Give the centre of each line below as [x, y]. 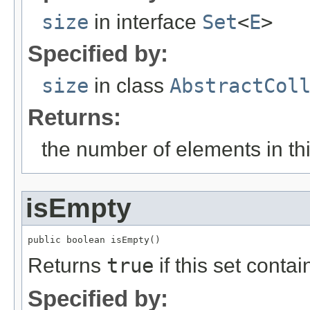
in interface [145, 21]
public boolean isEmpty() [94, 239]
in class [129, 85]
